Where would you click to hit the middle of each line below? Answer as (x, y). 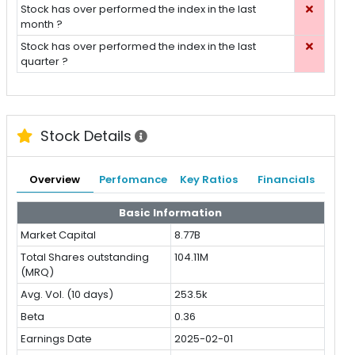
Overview (55, 180)
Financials (286, 180)
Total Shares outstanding (85, 258)
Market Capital (59, 235)
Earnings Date (57, 339)
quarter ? (45, 62)
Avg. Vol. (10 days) (67, 295)
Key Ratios (209, 180)
